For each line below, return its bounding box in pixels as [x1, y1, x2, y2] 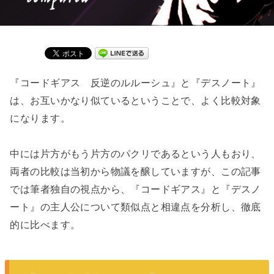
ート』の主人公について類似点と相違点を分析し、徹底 [10, 201, 261, 212]
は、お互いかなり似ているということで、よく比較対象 [10, 95, 261, 106]
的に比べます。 [10, 218, 81, 230]
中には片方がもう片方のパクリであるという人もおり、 [10, 147, 261, 159]
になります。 [10, 113, 70, 124]
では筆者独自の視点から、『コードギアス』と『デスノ [10, 183, 261, 194]
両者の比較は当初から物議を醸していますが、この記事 [10, 165, 261, 177]
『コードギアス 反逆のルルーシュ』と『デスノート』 [10, 77, 261, 89]
